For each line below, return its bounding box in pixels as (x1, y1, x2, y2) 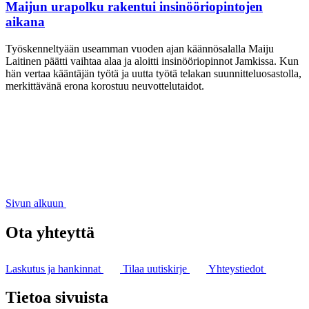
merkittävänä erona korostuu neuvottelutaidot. (6, 79, 204, 92)
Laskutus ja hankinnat (6, 262, 103, 275)
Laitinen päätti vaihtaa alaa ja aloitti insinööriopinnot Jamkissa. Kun (6, 54, 299, 67)
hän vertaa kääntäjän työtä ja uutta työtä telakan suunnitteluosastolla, (6, 67, 301, 79)
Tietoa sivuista (6, 288, 108, 307)
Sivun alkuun (6, 197, 63, 209)
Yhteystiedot (208, 262, 266, 275)
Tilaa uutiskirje (123, 262, 190, 275)
